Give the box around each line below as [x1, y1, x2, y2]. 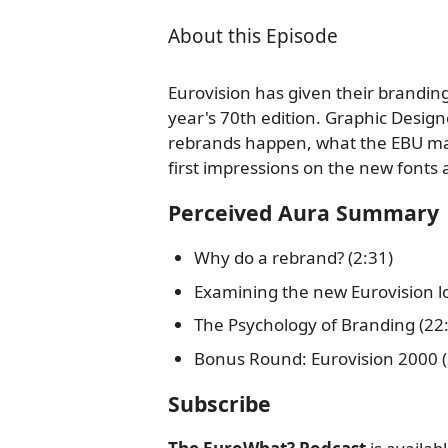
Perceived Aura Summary [168, 198, 439, 227]
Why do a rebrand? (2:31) [193, 246, 393, 269]
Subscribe [168, 388, 271, 418]
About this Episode [168, 23, 338, 49]
